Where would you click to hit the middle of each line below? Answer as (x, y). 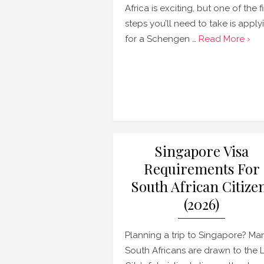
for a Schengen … (162, 39)
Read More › (225, 39)
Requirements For (202, 169)
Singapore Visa (202, 151)
